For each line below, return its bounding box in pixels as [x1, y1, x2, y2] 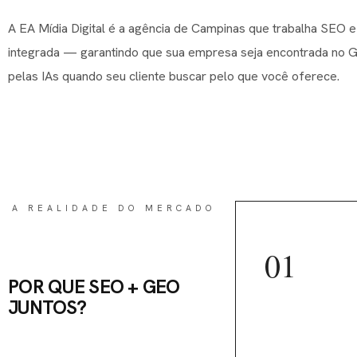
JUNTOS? [8, 294, 86, 320]
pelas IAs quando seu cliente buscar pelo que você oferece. [8, 67, 339, 84]
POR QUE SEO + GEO [8, 273, 180, 299]
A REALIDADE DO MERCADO [11, 202, 216, 214]
